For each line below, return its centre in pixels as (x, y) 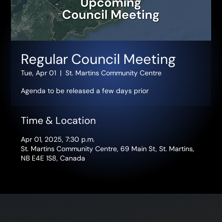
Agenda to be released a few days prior (85, 91)
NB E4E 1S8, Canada (53, 158)
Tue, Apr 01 (39, 73)
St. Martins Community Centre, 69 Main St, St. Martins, (108, 149)
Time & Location (58, 121)
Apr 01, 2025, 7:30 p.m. (58, 139)
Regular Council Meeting (99, 59)
